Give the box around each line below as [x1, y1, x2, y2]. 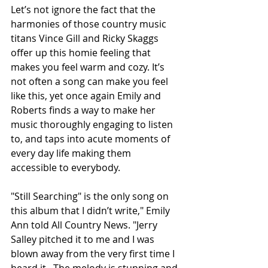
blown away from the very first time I [11, 247, 177, 261]
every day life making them [11, 147, 133, 160]
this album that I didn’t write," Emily [11, 204, 172, 218]
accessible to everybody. [11, 161, 123, 175]
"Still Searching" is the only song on [11, 190, 171, 203]
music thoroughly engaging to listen [11, 118, 175, 132]
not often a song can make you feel [11, 75, 170, 89]
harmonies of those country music [11, 17, 169, 31]
